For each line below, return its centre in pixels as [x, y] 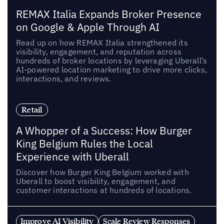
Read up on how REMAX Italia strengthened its [102, 43]
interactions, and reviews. [63, 79]
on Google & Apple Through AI [87, 27]
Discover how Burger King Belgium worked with [102, 172]
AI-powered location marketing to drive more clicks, [111, 70]
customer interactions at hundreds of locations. [104, 190]
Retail [32, 109]
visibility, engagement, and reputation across [98, 52]
